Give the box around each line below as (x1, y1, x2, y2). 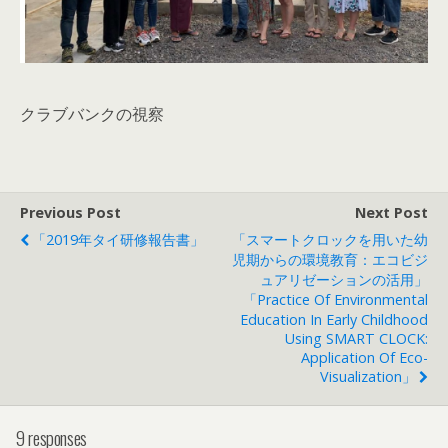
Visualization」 (320, 366, 416, 386)
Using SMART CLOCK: (285, 328, 428, 348)
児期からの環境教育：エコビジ (232, 249, 428, 269)
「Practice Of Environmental (243, 289, 428, 309)
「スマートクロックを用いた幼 (232, 229, 428, 249)
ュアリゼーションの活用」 (260, 269, 428, 289)
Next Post (355, 202, 428, 222)
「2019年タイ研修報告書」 (32, 229, 204, 249)
